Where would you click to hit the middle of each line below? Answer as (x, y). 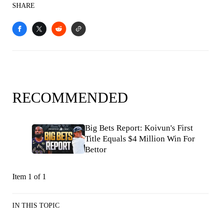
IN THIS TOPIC (36, 206)
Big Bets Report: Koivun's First (139, 128)
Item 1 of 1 (29, 177)
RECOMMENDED (70, 97)
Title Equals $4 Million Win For (140, 139)
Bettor (96, 150)
